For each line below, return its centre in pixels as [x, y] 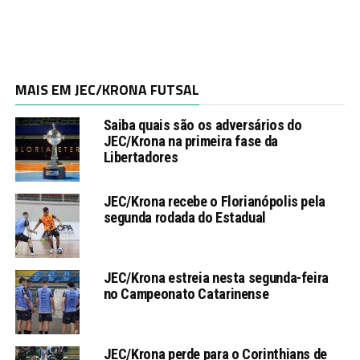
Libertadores [141, 157]
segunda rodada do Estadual [184, 217]
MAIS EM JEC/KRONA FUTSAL [107, 89]
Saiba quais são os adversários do [202, 125]
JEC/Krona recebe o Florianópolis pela [214, 201]
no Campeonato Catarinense [186, 293]
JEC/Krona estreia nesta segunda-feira [216, 277]
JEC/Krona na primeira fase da [190, 141]
